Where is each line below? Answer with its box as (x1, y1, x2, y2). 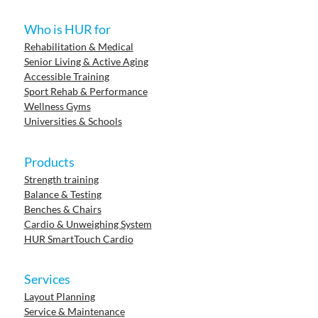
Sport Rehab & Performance (23, 85, 148, 98)
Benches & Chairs (23, 202, 102, 215)
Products (23, 153, 75, 170)
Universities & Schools (23, 115, 122, 128)
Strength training (23, 172, 99, 185)
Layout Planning (23, 290, 95, 303)
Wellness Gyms (23, 100, 91, 113)
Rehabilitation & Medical (23, 40, 133, 53)
